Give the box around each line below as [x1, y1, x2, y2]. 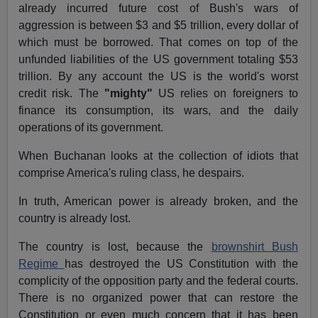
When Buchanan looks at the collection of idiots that [18, 150, 298, 163]
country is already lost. [18, 212, 131, 225]
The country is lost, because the [18, 241, 212, 253]
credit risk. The [18, 87, 104, 100]
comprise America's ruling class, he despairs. [18, 167, 245, 180]
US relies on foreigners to [152, 87, 298, 100]
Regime [18, 258, 65, 270]
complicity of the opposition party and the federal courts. [18, 275, 298, 287]
